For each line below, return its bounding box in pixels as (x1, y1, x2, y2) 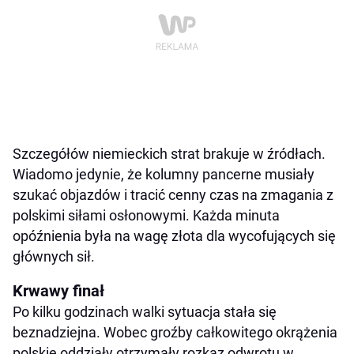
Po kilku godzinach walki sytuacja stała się (13, 303, 277, 320)
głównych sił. (13, 247, 95, 265)
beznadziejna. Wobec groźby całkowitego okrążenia (13, 323, 337, 341)
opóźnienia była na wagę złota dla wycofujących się (13, 227, 336, 244)
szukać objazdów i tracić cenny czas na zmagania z (13, 186, 333, 203)
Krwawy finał (13, 281, 104, 300)
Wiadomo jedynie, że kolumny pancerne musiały (13, 165, 314, 183)
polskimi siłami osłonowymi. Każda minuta (13, 206, 280, 224)
